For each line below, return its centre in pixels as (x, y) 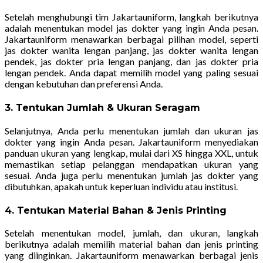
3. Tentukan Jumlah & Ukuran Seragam (102, 108)
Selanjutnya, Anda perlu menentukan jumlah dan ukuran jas (131, 130)
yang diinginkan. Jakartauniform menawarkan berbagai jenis (131, 255)
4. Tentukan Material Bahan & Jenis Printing (116, 210)
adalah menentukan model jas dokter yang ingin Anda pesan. (131, 28)
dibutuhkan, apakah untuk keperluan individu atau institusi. (121, 186)
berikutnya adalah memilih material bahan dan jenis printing (131, 244)
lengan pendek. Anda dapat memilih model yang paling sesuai (131, 73)
